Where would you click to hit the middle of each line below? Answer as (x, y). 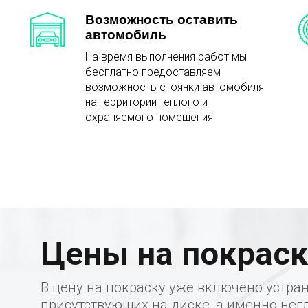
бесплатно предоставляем (153, 72)
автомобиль (126, 35)
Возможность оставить (162, 20)
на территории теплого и (146, 102)
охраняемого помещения (149, 118)
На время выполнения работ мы (166, 57)
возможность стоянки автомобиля (175, 87)
